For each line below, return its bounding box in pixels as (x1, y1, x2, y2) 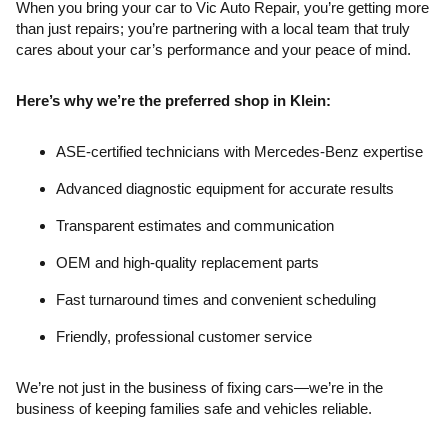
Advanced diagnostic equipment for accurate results (56, 180, 394, 197)
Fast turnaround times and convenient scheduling (56, 291, 376, 308)
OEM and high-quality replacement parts (56, 254, 319, 271)
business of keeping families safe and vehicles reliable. (16, 400, 372, 417)
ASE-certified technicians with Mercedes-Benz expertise (56, 143, 423, 160)
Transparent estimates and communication (56, 217, 334, 234)
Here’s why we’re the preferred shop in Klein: (16, 92, 331, 109)
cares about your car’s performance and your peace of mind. (16, 41, 411, 58)
